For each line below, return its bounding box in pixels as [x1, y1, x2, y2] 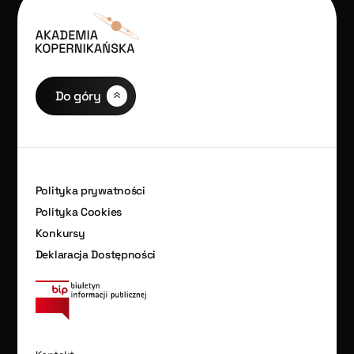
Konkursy [35, 225, 85, 240]
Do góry [55, 87, 101, 104]
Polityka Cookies [35, 204, 122, 219]
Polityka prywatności [35, 183, 145, 198]
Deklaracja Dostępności [35, 247, 156, 262]
